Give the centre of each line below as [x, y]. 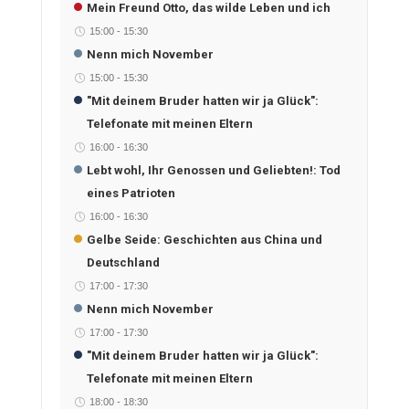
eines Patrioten [131, 193]
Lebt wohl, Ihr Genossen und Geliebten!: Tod [213, 170]
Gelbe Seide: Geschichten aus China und [204, 239]
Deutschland [123, 262]
